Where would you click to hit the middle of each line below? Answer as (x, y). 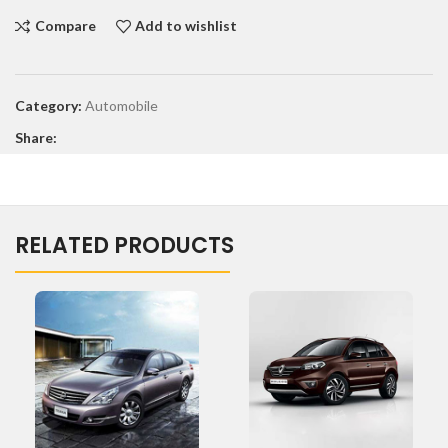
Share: (36, 137)
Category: (48, 105)
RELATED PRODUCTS (124, 245)
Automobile (121, 105)
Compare (65, 26)
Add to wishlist (186, 26)
